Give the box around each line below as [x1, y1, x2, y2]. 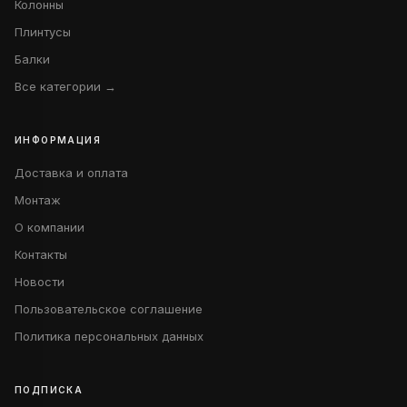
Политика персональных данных [15, 329, 203, 343]
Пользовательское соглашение [15, 302, 203, 316]
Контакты [15, 247, 67, 262]
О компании [15, 220, 84, 234]
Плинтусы [15, 25, 71, 39]
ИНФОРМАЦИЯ [15, 134, 101, 145]
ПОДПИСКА [15, 384, 84, 395]
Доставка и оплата [15, 165, 128, 180]
